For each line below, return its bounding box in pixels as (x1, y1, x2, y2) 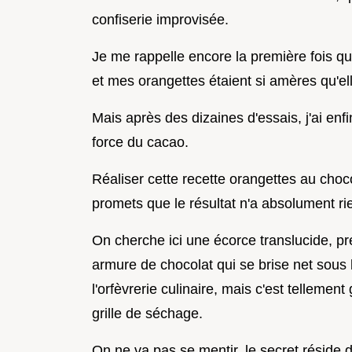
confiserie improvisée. (92, 11, 229, 27)
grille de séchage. (92, 305, 203, 321)
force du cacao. (92, 134, 189, 150)
